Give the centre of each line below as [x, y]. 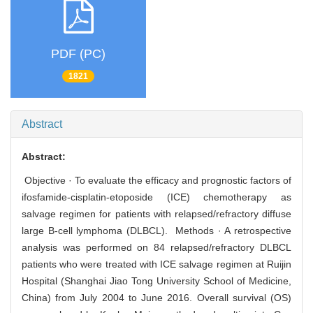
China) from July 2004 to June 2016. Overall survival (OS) [156, 298]
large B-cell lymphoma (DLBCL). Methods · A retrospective [156, 231]
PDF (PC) [78, 53]
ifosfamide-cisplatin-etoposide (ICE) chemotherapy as [156, 197]
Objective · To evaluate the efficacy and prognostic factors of [156, 181]
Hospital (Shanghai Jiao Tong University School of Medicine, [156, 281]
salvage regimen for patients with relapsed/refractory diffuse [156, 214]
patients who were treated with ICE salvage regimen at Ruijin [156, 264]
